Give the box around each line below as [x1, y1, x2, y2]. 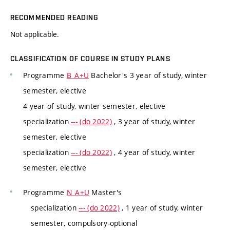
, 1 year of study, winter [119, 202, 203, 213]
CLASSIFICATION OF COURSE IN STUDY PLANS [10, 54, 170, 63]
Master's [89, 187, 122, 197]
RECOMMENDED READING [10, 13, 99, 22]
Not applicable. [10, 29, 59, 40]
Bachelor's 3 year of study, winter [89, 70, 207, 81]
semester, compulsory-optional [31, 218, 138, 228]
